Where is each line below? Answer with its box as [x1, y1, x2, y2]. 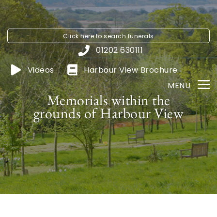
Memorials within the [46, 91, 170, 109]
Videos [27, 64, 54, 76]
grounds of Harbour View [33, 104, 184, 123]
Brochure [140, 64, 178, 76]
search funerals [104, 32, 154, 40]
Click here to [63, 32, 104, 40]
